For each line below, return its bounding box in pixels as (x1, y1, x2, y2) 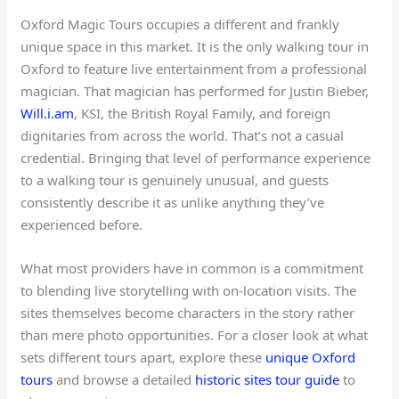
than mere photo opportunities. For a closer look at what (20, 325, 369, 344)
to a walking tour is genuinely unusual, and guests (20, 170, 330, 189)
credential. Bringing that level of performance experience (20, 148, 371, 167)
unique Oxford (265, 347, 356, 366)
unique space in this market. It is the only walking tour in (20, 37, 370, 55)
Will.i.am (20, 103, 75, 122)
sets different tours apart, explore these (20, 347, 266, 366)
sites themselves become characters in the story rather (20, 303, 355, 322)
